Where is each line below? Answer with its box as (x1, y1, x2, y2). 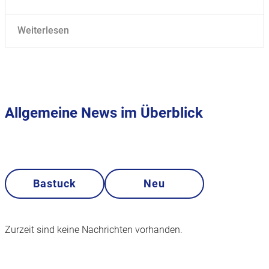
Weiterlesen (17, 25, 69, 37)
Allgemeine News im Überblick (5, 104, 203, 122)
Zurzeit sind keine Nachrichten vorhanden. (5, 224, 183, 236)
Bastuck (33, 177, 76, 190)
